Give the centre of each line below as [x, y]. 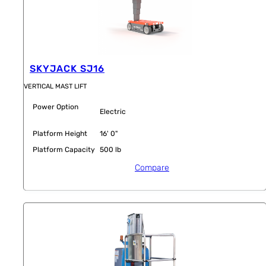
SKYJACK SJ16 [67, 68]
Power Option [56, 107]
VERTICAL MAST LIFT [55, 87]
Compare [152, 168]
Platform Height [60, 134]
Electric [113, 112]
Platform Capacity [64, 150]
